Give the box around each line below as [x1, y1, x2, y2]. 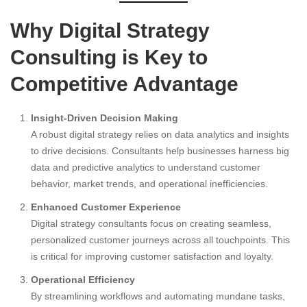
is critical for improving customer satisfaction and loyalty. [31, 251, 273, 262]
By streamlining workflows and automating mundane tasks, [31, 291, 285, 302]
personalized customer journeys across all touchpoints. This [31, 234, 290, 246]
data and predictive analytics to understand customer [31, 162, 260, 173]
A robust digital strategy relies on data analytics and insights [31, 129, 289, 140]
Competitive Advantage [10, 73, 238, 96]
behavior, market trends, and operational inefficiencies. [31, 178, 268, 190]
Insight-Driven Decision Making [31, 112, 178, 124]
